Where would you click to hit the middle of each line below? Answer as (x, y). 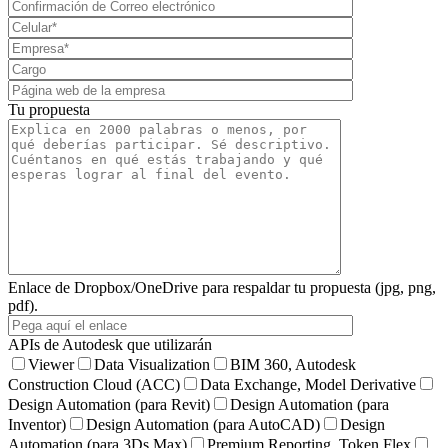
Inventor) (37, 425)
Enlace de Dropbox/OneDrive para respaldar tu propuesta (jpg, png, (222, 288)
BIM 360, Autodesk (293, 365)
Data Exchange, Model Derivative (308, 385)
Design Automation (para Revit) (109, 405)
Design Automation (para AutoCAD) (203, 425)
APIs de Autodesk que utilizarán (110, 345)
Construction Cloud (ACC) (94, 385)
